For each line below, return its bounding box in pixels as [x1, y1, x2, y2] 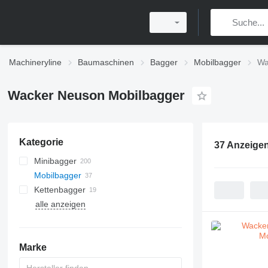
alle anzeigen [35, 199, 86, 209]
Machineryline [9, 57, 62, 67]
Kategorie [19, 137, 63, 147]
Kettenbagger [33, 185, 86, 194]
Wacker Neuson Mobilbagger [7, 88, 185, 103]
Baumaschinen [78, 57, 134, 67]
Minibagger [33, 156, 77, 166]
